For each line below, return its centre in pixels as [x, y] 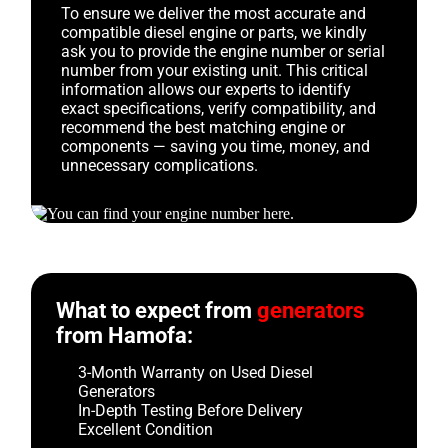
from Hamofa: [125, 335]
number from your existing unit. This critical [215, 70]
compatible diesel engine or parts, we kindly [214, 32]
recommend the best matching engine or [203, 127]
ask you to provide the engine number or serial [223, 51]
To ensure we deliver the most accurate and [214, 13]
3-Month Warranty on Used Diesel [196, 372]
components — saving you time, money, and [216, 146]
